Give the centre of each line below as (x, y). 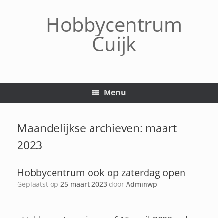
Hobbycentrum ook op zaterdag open (101, 173)
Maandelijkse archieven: (81, 128)
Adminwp (142, 184)
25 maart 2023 (84, 184)
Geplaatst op (41, 184)
